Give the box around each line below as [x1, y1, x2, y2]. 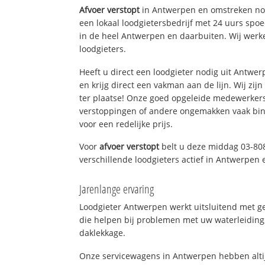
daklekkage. [79, 227, 126, 239]
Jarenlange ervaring [79, 181, 154, 198]
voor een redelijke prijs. [79, 118, 173, 130]
